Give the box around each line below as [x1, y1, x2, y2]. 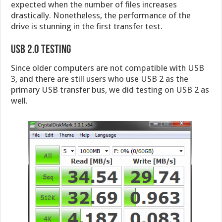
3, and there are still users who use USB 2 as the [11, 73, 189, 84]
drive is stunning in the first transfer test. [11, 21, 163, 31]
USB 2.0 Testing [11, 44, 71, 56]
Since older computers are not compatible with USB [11, 62, 205, 73]
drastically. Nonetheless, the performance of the [11, 10, 191, 20]
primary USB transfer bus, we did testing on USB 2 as [11, 84, 210, 95]
